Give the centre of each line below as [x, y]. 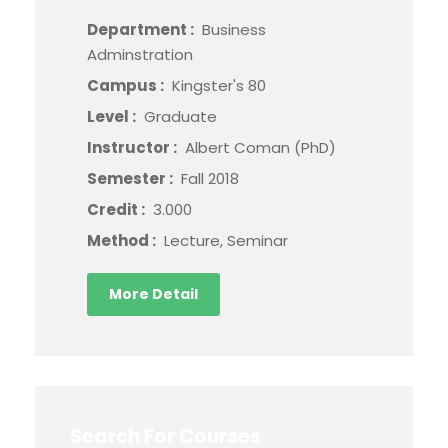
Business [234, 29]
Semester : [131, 178]
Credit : [117, 209]
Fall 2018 [210, 178]
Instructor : [133, 147]
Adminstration [140, 54]
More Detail [153, 294]
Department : [142, 29]
